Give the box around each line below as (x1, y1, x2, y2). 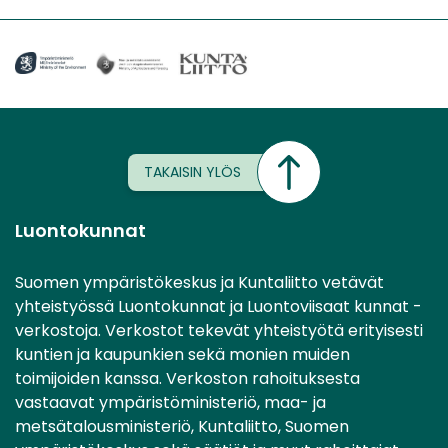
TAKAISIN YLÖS (143, 161, 241, 182)
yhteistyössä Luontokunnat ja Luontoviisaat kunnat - (15, 295, 422, 319)
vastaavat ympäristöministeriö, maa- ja (15, 391, 326, 415)
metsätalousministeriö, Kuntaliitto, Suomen (15, 415, 349, 439)
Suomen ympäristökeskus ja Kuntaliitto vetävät (15, 271, 384, 295)
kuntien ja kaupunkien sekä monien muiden (15, 343, 350, 367)
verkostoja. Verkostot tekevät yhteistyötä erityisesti (15, 319, 423, 343)
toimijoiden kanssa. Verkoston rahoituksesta (15, 367, 360, 391)
